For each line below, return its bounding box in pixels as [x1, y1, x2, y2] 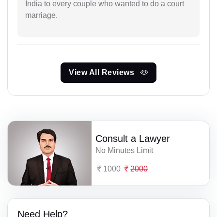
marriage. [25, 11, 58, 19]
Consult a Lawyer [95, 133, 170, 144]
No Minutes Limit [95, 146, 154, 155]
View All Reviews [69, 68, 137, 77]
